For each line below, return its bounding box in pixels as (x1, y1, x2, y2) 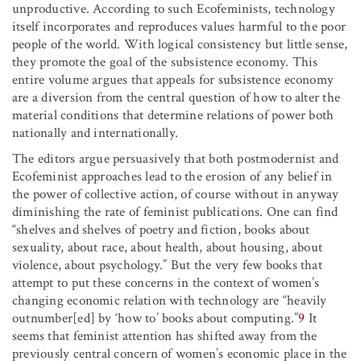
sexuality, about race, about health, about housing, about (12, 238, 323, 256)
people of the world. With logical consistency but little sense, (12, 35, 348, 53)
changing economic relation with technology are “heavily (12, 291, 327, 309)
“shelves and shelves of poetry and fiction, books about (12, 220, 310, 239)
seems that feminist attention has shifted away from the (12, 326, 317, 345)
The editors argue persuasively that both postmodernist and (12, 149, 339, 168)
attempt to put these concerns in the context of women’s (12, 273, 320, 292)
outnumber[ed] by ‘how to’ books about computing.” (12, 309, 299, 327)
